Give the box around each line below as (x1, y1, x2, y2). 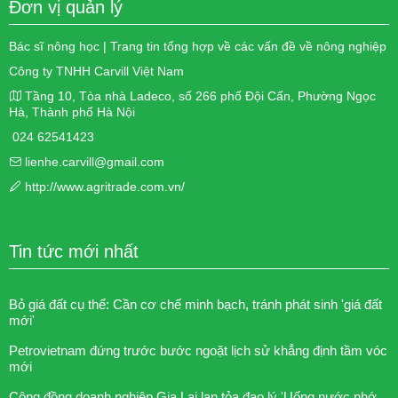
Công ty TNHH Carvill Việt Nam (9, 63, 184, 78)
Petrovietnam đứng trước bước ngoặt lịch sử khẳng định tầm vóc (9, 342, 387, 358)
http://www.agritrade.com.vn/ (21, 179, 185, 194)
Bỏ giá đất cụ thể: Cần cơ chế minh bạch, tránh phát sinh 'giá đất (9, 296, 382, 312)
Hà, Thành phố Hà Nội (9, 104, 135, 119)
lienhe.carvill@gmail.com (21, 154, 164, 169)
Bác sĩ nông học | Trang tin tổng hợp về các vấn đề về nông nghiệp (9, 38, 386, 53)
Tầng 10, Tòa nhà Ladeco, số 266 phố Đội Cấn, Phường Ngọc (21, 88, 376, 103)
